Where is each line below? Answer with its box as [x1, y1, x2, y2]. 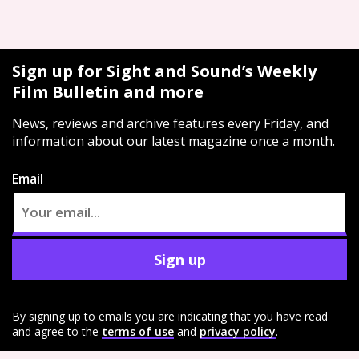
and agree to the [12, 324, 99, 339]
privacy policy [200, 324, 276, 339]
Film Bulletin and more [12, 81, 204, 103]
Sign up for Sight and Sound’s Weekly [12, 60, 317, 82]
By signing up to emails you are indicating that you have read [12, 309, 328, 324]
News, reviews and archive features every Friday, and [12, 115, 329, 132]
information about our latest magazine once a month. [12, 132, 335, 150]
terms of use [102, 324, 174, 339]
